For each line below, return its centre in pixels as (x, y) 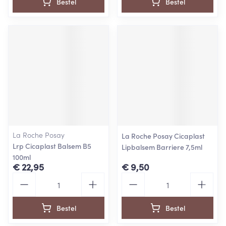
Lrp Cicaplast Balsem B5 (52, 146)
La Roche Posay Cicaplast (163, 136)
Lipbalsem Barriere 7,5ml (162, 147)
